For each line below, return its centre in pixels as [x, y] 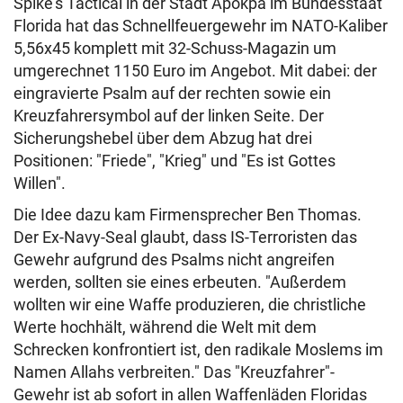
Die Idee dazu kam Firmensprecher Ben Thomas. [188, 215]
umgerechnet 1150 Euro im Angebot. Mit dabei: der [195, 71]
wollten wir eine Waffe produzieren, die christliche [190, 304]
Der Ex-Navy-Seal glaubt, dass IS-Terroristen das [185, 237]
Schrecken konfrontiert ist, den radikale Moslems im [198, 349]
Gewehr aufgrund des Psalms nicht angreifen [174, 260]
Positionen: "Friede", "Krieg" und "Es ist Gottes [175, 161]
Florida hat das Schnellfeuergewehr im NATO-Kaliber [201, 26]
